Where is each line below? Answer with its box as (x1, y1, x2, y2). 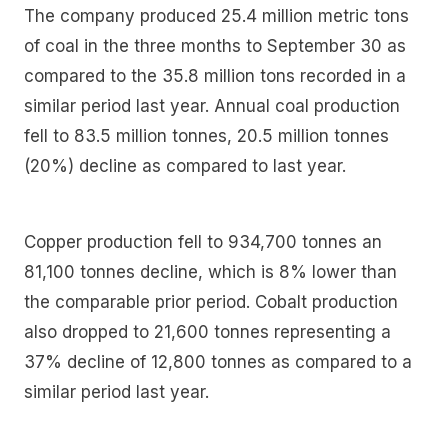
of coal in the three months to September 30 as (24, 36, 406, 57)
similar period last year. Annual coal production (24, 96, 400, 117)
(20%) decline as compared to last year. (24, 156, 346, 177)
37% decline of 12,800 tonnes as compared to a (24, 351, 412, 372)
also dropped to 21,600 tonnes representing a (24, 321, 391, 342)
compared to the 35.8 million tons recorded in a (24, 66, 406, 87)
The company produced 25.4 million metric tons (24, 6, 409, 27)
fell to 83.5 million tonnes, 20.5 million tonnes (24, 126, 389, 147)
